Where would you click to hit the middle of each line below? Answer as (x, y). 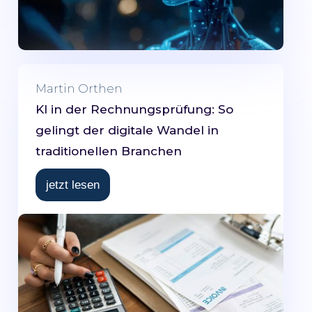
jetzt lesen (73, 185)
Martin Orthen (79, 89)
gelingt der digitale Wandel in (127, 131)
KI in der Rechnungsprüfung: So (134, 110)
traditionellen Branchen (109, 151)
